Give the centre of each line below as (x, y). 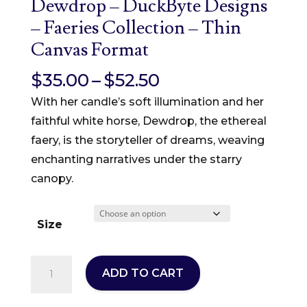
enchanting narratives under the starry (136, 159)
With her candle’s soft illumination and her (147, 102)
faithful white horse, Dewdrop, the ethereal (148, 121)
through (195, 137)
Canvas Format (89, 50)
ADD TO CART (143, 273)
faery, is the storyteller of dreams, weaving (147, 140)
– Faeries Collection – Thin (136, 28)
